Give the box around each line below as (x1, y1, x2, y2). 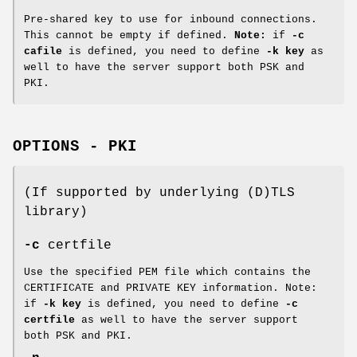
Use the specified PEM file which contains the (24, 265, 311, 278)
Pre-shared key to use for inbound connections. (24, 14, 317, 26)
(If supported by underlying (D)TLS (24, 185, 295, 200)
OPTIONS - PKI (13, 137, 137, 155)
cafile (24, 45, 62, 58)
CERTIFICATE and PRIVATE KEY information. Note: (24, 281, 317, 294)
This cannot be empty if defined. (24, 29, 234, 42)
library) (24, 204, 88, 219)
